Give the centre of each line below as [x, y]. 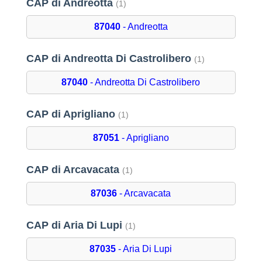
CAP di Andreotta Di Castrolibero [110, 59]
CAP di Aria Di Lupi [75, 225]
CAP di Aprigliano [72, 114]
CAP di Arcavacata [74, 170]
